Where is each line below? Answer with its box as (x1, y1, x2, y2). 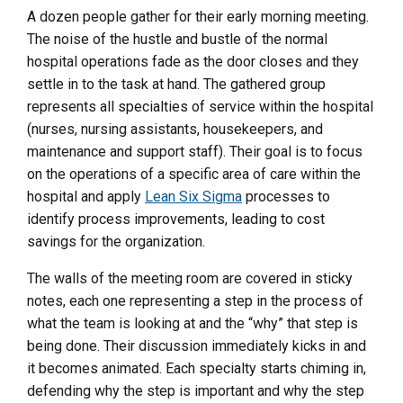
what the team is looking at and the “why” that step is (27, 314, 358, 332)
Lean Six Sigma (145, 187, 242, 205)
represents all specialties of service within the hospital (27, 97, 373, 115)
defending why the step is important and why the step (27, 381, 364, 399)
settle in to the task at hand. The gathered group (27, 75, 326, 93)
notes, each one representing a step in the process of (27, 291, 363, 309)
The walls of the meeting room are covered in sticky (27, 269, 353, 287)
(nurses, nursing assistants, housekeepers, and (27, 120, 323, 138)
